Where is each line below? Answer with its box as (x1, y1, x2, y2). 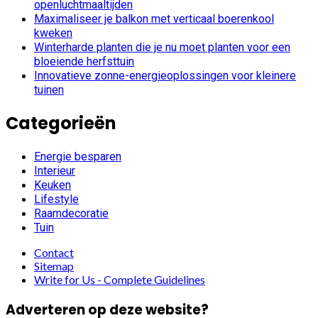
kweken (34, 26, 72, 40)
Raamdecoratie (34, 207, 109, 221)
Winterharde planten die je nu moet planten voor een (34, 40, 290, 54)
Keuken (34, 178, 71, 192)
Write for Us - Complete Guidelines (34, 273, 205, 287)
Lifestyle (34, 192, 79, 207)
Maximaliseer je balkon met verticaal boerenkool (34, 11, 274, 26)
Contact (34, 246, 74, 260)
